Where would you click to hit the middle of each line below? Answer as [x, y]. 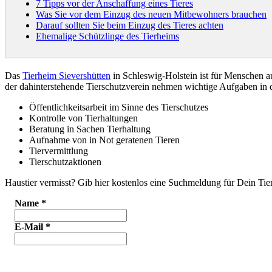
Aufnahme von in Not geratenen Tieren [104, 140]
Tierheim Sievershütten [66, 75]
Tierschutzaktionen [65, 161]
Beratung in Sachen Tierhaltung [90, 129]
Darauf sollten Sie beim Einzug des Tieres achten [130, 25]
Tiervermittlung [59, 151]
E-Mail [30, 226]
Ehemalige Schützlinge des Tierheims [107, 36]
